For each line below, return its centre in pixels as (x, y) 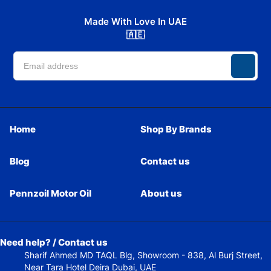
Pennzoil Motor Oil (51, 193)
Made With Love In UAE (135, 22)
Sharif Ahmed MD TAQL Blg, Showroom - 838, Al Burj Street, (143, 255)
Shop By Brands (176, 129)
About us (161, 193)
